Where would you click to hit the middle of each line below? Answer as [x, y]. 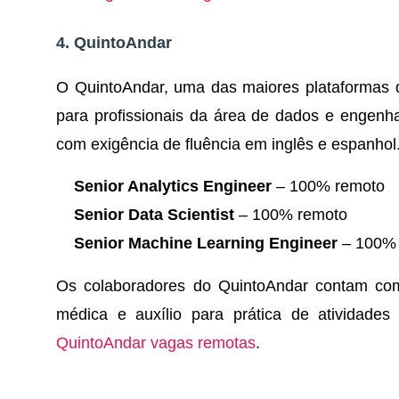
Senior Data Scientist [154, 214]
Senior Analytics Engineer [173, 186]
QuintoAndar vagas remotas [156, 342]
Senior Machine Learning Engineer [206, 243]
